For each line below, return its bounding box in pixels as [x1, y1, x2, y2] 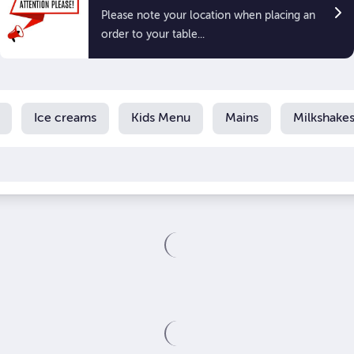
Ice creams [34, 112, 96, 125]
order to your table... [101, 29, 205, 40]
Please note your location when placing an [101, 10, 315, 21]
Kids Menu [131, 112, 190, 125]
